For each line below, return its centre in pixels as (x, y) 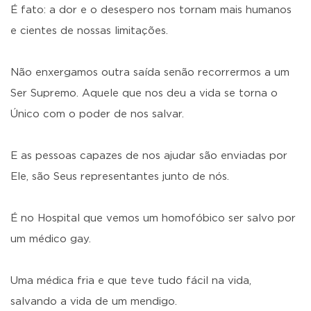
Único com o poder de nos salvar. (97, 114)
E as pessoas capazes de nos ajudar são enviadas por (149, 156)
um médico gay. (51, 239)
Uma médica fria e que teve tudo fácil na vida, (131, 281)
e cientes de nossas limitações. (89, 31)
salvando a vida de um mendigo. (94, 302)
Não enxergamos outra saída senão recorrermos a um (150, 73)
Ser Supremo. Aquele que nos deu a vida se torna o (144, 93)
